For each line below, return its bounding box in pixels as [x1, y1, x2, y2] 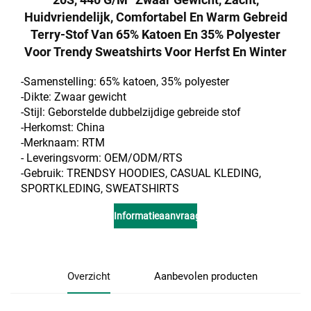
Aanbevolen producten [153, 269, 258, 283]
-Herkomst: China [21, 120, 105, 134]
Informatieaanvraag [114, 210, 201, 221]
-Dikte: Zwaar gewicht [21, 90, 126, 103]
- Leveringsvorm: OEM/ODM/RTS [21, 151, 183, 165]
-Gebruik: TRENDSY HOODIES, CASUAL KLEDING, [21, 166, 261, 180]
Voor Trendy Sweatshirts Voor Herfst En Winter [24, 44, 287, 59]
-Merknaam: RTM [21, 135, 105, 149]
